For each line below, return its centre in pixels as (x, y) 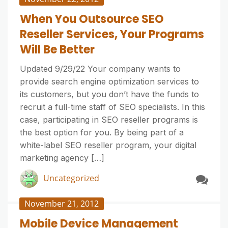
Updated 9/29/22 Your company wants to (100, 69)
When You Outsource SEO (92, 19)
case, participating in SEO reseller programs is (109, 120)
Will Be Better (57, 50)
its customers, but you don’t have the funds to (109, 94)
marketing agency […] (62, 158)
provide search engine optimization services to (109, 81)
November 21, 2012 (62, 204)
